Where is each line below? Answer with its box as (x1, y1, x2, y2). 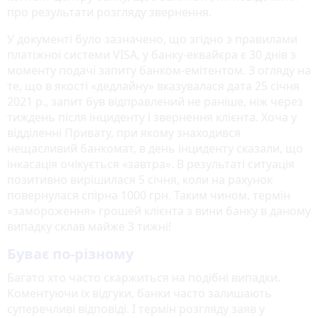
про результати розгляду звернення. (7, 4, 212, 20)
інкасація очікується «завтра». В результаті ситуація (7, 155, 295, 172)
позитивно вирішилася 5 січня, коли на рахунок (7, 171, 273, 187)
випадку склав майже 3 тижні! (7, 218, 171, 234)
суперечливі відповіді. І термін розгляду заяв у (7, 300, 265, 317)
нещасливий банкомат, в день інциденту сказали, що (7, 140, 303, 156)
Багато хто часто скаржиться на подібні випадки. (7, 269, 280, 285)
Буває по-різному (7, 243, 133, 263)
